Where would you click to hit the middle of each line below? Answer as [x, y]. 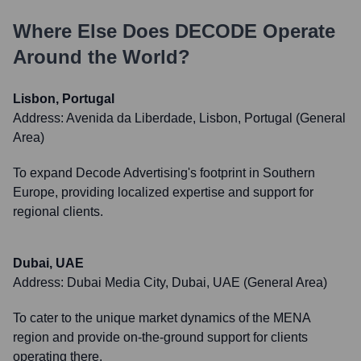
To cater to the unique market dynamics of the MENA [162, 318]
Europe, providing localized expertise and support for [163, 192]
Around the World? [102, 57]
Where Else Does [94, 31]
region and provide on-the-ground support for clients [160, 337]
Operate [296, 31]
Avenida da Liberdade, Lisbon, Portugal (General [206, 118]
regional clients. [58, 212]
